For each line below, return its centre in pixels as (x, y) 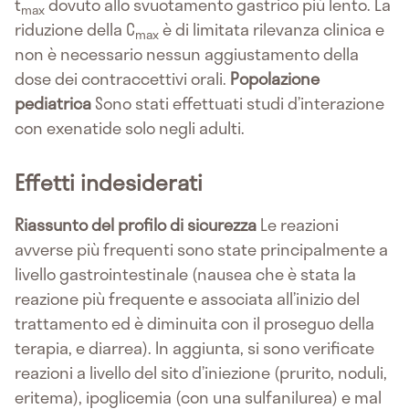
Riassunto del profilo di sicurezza (136, 225)
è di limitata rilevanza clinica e (272, 30)
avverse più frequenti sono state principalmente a (201, 250)
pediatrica (53, 104)
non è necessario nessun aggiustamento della (187, 54)
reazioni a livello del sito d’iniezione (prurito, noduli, (201, 373)
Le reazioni (298, 225)
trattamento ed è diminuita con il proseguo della (194, 324)
